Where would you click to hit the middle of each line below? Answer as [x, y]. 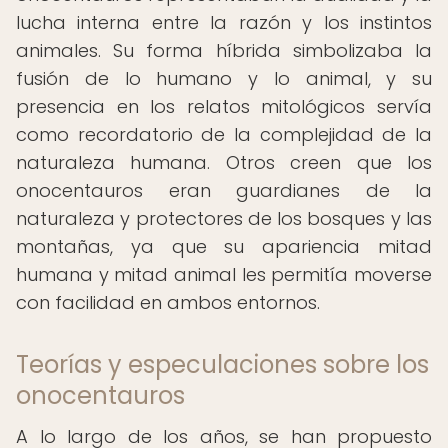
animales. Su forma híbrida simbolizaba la [224, 50]
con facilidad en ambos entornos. [168, 302]
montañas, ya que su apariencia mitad [224, 246]
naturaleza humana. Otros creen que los [224, 162]
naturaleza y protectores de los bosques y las [224, 218]
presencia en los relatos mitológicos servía [224, 106]
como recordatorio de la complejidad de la [224, 134]
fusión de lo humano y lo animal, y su [224, 78]
